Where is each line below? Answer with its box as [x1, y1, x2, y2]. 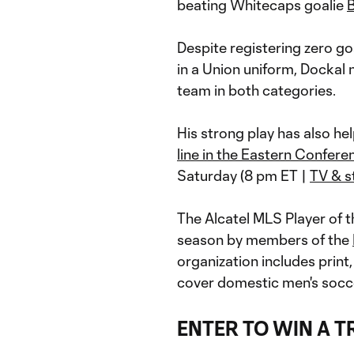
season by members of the [177, 231, 352, 248]
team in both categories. [177, 81, 336, 99]
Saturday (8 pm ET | [177, 167, 310, 184]
